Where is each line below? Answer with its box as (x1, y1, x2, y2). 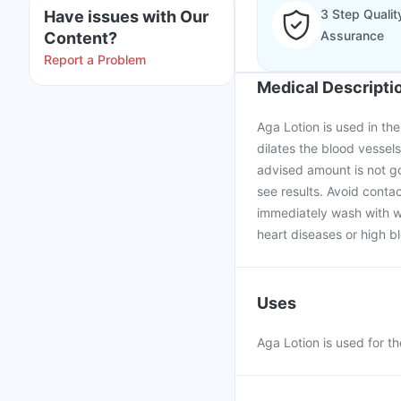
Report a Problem (44, 52, 146, 67)
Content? (44, 29, 117, 47)
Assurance (320, 28, 384, 43)
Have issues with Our (44, 7, 209, 26)
